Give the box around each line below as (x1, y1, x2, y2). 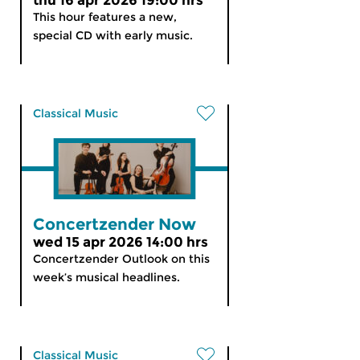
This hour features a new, (33, 10, 177, 24)
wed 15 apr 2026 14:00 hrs (33, 234, 208, 250)
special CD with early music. (33, 28, 193, 43)
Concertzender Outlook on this (33, 252, 210, 266)
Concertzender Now (33, 215, 196, 234)
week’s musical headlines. (33, 270, 180, 284)
